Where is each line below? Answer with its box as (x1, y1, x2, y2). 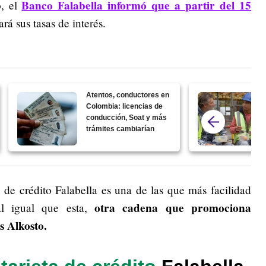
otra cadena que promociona (94, 199, 252, 217)
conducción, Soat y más (86, 113, 167, 122)
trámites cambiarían (86, 125, 155, 134)
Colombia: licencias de (86, 102, 163, 111)
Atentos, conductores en (86, 91, 170, 100)
